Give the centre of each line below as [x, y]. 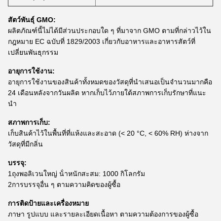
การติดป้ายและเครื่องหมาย [48, 203]
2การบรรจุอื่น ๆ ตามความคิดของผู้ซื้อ [64, 184]
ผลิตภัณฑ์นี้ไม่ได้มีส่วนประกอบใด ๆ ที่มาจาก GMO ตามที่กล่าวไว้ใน [110, 31]
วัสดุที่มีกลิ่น [25, 144]
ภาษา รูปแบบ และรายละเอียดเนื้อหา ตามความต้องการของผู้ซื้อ [103, 214]
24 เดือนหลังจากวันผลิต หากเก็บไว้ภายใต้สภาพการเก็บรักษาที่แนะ [107, 93]
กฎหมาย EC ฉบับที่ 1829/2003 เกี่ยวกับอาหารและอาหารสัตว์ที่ [102, 41]
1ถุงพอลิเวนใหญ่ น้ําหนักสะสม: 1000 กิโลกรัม [76, 174]
